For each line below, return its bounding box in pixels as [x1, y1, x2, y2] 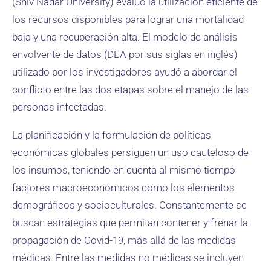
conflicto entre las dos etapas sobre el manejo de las [12, 83, 249, 96]
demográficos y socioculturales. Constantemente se [12, 199, 247, 211]
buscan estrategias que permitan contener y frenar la [12, 217, 248, 229]
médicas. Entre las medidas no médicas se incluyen [12, 252, 244, 264]
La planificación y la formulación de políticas [12, 129, 211, 141]
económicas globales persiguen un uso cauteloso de [12, 146, 249, 158]
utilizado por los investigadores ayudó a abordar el [12, 66, 237, 78]
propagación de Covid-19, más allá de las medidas [12, 234, 236, 246]
